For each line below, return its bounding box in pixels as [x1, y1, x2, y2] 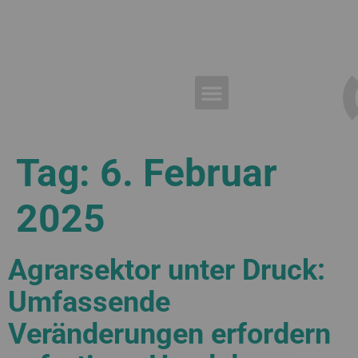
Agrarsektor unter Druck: [8, 253, 325, 288]
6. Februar [100, 150, 277, 197]
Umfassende [8, 285, 170, 320]
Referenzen [141, 7, 200, 22]
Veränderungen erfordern [8, 317, 331, 352]
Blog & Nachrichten [232, 7, 334, 22]
